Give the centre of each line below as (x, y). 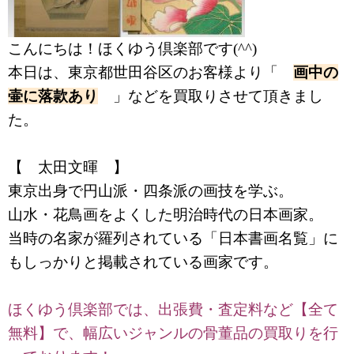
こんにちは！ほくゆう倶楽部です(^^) (132, 48)
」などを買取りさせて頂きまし (211, 96)
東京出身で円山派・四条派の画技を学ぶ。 (151, 190)
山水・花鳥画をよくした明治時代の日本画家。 (166, 214)
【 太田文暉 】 (68, 167)
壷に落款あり (53, 96)
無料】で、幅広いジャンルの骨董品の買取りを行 (173, 333)
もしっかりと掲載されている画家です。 (143, 262)
